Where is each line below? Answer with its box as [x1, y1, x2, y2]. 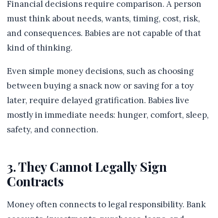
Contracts [7, 172, 64, 190]
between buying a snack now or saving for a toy [7, 80, 194, 91]
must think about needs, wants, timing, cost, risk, [7, 13, 200, 24]
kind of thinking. [7, 42, 73, 53]
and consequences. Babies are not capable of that [7, 28, 201, 38]
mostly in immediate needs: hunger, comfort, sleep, [7, 109, 209, 120]
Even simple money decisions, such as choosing [7, 66, 194, 76]
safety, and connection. [7, 124, 98, 135]
